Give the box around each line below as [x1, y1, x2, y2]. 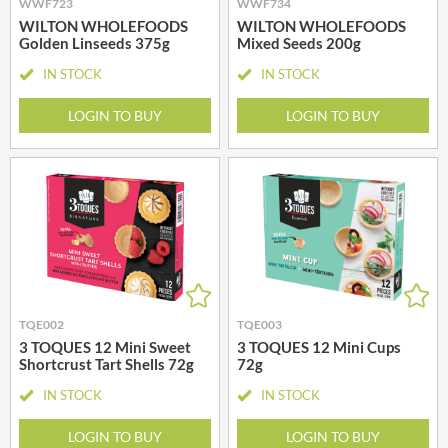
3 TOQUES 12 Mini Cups [237, 337, 401, 356]
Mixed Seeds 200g [237, 33, 361, 52]
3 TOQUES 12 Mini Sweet [19, 337, 191, 356]
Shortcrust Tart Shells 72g [19, 354, 194, 373]
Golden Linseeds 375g [19, 33, 170, 52]
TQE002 [19, 316, 64, 332]
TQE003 [237, 316, 282, 332]
